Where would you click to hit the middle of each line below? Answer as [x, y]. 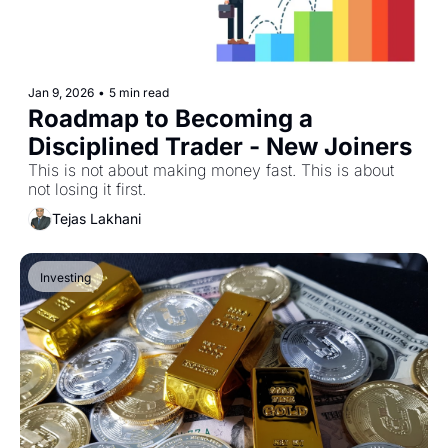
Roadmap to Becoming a [170, 118]
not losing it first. [87, 188]
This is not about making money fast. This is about [211, 169]
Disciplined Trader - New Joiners [220, 146]
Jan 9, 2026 [61, 92]
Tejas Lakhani [96, 219]
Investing [65, 277]
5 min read [139, 92]
